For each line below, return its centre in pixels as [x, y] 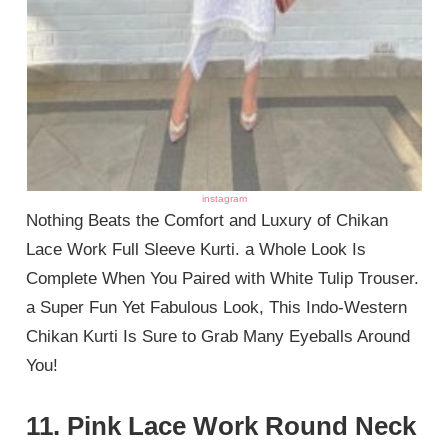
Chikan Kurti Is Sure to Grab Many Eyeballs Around [218, 337]
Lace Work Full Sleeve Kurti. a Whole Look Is [196, 250]
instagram [224, 199]
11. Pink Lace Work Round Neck [221, 425]
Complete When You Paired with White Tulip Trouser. [223, 279]
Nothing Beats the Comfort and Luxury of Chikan [207, 221]
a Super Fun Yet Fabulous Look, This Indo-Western [217, 308]
